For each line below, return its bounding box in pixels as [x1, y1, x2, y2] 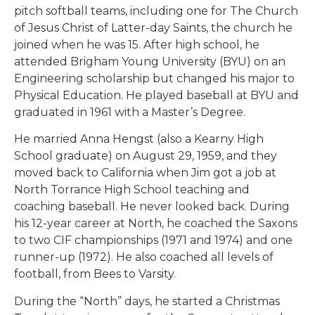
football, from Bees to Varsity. [14, 267, 176, 281]
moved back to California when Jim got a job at [14, 166, 276, 180]
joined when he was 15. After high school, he [14, 37, 259, 51]
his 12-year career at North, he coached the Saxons [14, 217, 297, 231]
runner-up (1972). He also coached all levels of [14, 250, 274, 264]
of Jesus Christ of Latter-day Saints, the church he [14, 20, 292, 34]
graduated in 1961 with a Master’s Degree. [14, 105, 245, 119]
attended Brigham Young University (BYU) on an [14, 54, 285, 68]
